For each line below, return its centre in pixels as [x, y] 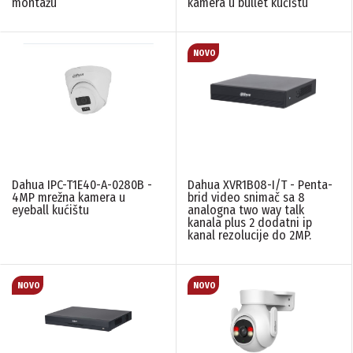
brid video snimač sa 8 [246, 198]
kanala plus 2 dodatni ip [250, 223]
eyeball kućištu [50, 210]
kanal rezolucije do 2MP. [249, 236]
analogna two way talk [246, 210]
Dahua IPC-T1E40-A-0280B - [82, 185]
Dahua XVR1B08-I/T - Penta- [260, 185]
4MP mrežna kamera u [69, 198]
